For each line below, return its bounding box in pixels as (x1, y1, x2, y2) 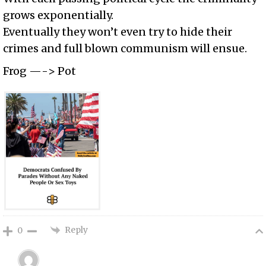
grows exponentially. (3, 8, 114, 22)
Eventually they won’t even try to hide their (3, 24, 233, 39)
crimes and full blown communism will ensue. (3, 41, 248, 55)
